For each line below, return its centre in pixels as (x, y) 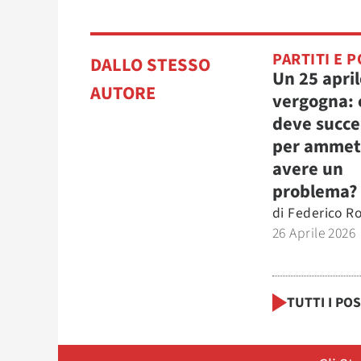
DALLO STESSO (150, 66)
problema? (315, 192)
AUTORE (123, 94)
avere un (308, 170)
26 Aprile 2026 (314, 234)
